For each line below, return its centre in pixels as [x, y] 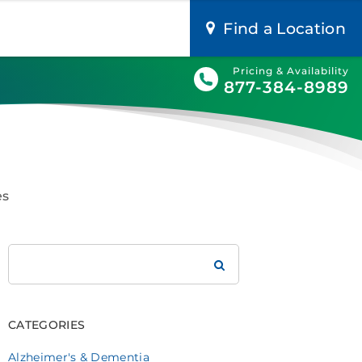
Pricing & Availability [291, 71]
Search [27, 253]
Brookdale [38, 273]
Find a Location [284, 29]
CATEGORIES [47, 325]
